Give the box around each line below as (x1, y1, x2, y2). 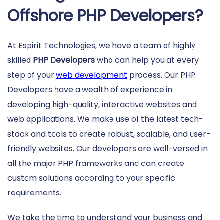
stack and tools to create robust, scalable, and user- (7, 128, 211, 139)
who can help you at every (95, 54, 199, 66)
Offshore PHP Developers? (7, 4, 203, 27)
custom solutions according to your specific (7, 172, 175, 184)
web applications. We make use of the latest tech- (7, 113, 203, 125)
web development (56, 69, 127, 81)
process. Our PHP (127, 69, 195, 81)
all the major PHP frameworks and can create (7, 157, 184, 169)
